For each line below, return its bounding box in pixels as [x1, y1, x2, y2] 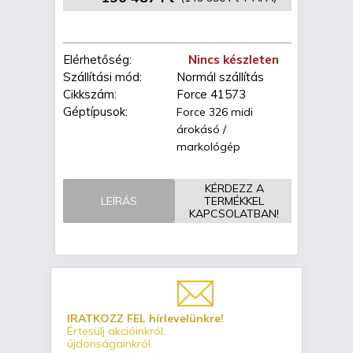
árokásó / [176, 122, 226, 137]
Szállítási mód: [63, 69, 142, 85]
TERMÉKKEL [204, 194, 264, 209]
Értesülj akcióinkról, [67, 324, 165, 339]
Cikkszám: [63, 87, 117, 102]
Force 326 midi [176, 105, 253, 120]
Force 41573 [176, 87, 246, 102]
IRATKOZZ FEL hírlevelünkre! [67, 311, 224, 326]
